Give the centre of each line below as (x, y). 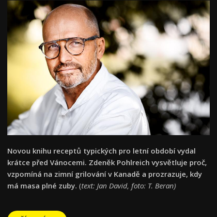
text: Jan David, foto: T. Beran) (129, 185)
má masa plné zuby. (42, 185)
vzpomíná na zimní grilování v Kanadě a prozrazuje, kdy (105, 174)
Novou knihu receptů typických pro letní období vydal (101, 150)
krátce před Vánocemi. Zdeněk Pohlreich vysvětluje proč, (107, 162)
